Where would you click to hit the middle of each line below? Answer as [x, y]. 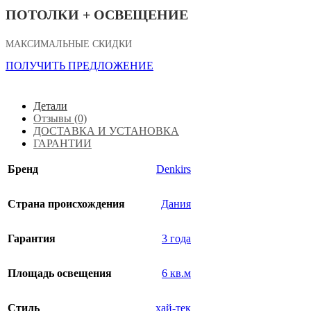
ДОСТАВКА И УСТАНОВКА [106, 131]
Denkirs [174, 169]
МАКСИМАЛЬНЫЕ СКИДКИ [69, 44]
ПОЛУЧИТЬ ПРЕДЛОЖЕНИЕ [79, 65]
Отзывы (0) [60, 118]
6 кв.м [176, 273]
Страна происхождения [66, 203]
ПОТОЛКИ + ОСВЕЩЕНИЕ [97, 14]
